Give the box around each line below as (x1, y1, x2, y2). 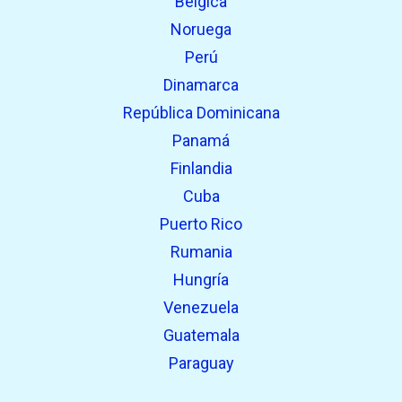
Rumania (170, 241, 232, 261)
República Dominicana (122, 102, 280, 122)
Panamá (172, 130, 230, 150)
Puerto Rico (160, 214, 242, 233)
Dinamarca (163, 74, 239, 94)
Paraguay (168, 353, 234, 372)
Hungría (173, 269, 229, 289)
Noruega (170, 19, 232, 39)
